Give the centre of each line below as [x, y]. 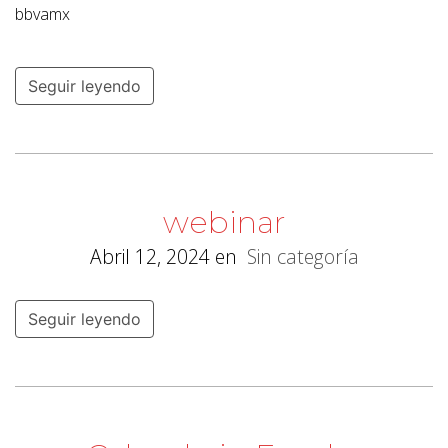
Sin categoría [302, 257]
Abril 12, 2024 [149, 257]
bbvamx [42, 13]
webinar [224, 223]
